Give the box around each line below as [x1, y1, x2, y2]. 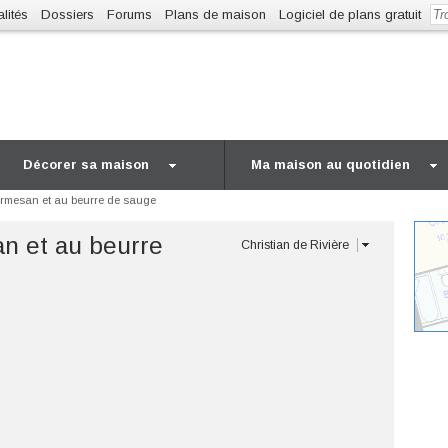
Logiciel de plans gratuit [279, 7, 421, 22]
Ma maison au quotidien [251, 157, 410, 172]
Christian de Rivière [241, 238, 349, 252]
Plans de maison [165, 7, 266, 22]
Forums [107, 7, 152, 22]
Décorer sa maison [22, 157, 149, 172]
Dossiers [41, 7, 94, 22]
